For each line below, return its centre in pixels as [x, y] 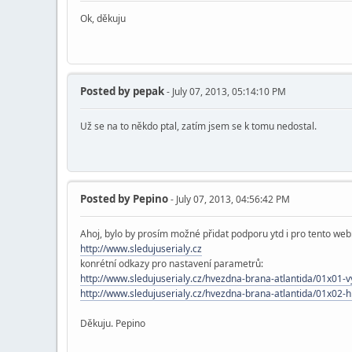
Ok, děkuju [103, 18]
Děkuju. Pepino [113, 323]
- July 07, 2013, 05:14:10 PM [225, 91]
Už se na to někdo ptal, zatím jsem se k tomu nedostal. [198, 126]
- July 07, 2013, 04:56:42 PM [229, 199]
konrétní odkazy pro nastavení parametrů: [172, 263]
